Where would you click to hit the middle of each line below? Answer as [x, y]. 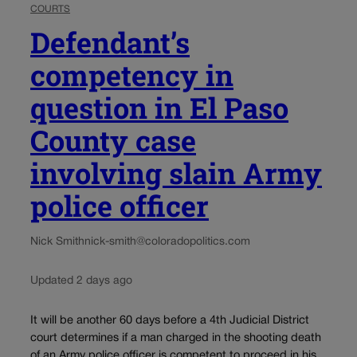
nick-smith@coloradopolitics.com [167, 242]
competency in [132, 75]
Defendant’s [110, 43]
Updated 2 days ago [81, 281]
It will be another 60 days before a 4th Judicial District [170, 320]
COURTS [50, 10]
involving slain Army [176, 173]
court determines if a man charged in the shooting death [176, 338]
